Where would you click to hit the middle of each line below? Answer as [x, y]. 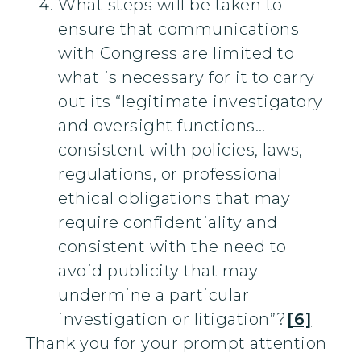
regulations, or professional [170, 174]
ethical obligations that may [174, 199]
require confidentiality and [168, 223]
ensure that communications [178, 29]
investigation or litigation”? [172, 320]
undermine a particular [154, 295]
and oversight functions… [162, 126]
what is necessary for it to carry [187, 78]
